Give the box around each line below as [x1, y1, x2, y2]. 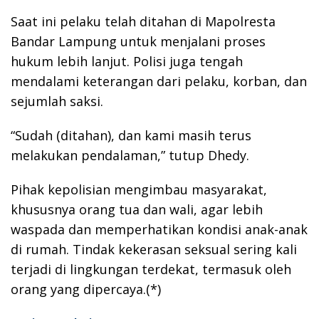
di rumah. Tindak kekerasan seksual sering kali [11, 241, 297, 258]
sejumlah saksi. [11, 93, 103, 110]
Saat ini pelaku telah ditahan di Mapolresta [11, 13, 276, 31]
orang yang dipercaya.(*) [11, 281, 161, 298]
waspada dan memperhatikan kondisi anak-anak [11, 221, 308, 239]
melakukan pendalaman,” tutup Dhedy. [11, 147, 249, 164]
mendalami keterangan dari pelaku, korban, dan [11, 73, 307, 90]
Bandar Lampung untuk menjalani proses [11, 33, 266, 51]
